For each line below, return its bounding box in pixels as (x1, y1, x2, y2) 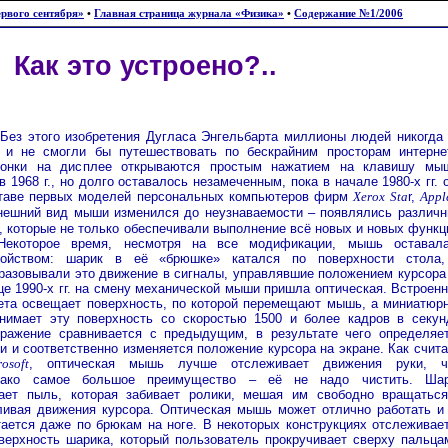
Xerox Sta (353, 189, 408, 205)
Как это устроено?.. (13, 50, 277, 81)
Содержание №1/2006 (294, 8, 403, 19)
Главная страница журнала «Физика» (94, 8, 284, 19)
